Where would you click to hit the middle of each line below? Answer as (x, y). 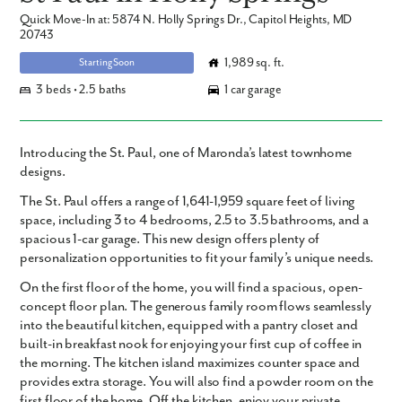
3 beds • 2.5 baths (81, 90)
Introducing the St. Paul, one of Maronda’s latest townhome (186, 153)
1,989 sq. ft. (254, 62)
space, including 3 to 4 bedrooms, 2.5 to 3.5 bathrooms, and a (194, 221)
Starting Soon (107, 63)
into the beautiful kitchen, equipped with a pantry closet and (189, 326)
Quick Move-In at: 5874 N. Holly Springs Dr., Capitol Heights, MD (186, 20)
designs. (43, 172)
